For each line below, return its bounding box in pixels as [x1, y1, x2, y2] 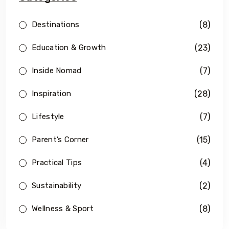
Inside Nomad [32, 66, 82, 76]
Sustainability [32, 181, 82, 191]
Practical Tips [32, 158, 82, 168]
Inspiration [32, 89, 72, 99]
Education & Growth [32, 43, 106, 53]
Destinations [32, 20, 80, 30]
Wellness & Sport [32, 204, 94, 214]
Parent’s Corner [32, 135, 89, 145]
